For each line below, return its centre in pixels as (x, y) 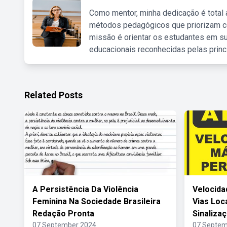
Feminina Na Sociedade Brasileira (97, 201)
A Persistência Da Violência (85, 189)
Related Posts (53, 95)
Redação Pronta (63, 214)
